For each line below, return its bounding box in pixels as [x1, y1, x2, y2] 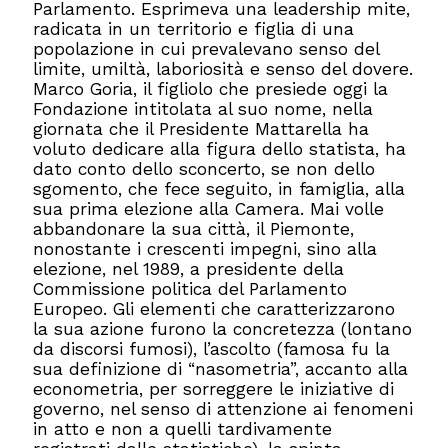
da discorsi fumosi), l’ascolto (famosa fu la [33, 339, 391, 359]
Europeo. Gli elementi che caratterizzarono [33, 299, 396, 319]
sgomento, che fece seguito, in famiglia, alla [33, 179, 406, 199]
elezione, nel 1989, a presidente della [33, 259, 345, 279]
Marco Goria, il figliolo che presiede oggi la [33, 79, 389, 99]
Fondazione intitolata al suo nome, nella [33, 99, 374, 119]
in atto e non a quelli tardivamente [33, 419, 333, 439]
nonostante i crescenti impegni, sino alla [33, 239, 378, 259]
